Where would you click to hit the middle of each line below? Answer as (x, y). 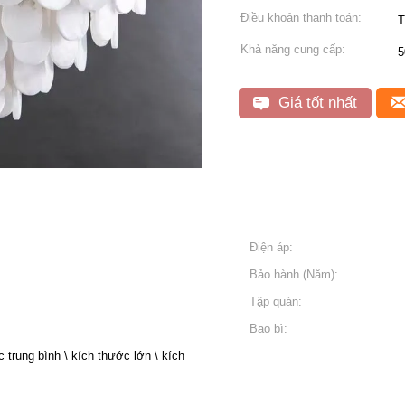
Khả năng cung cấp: (293, 49)
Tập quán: (276, 301)
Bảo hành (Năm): (294, 274)
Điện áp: (271, 247)
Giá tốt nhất (316, 103)
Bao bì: (268, 329)
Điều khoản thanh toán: (301, 18)
